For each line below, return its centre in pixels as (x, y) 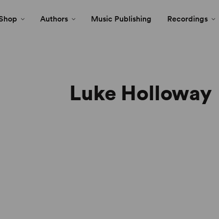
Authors (54, 19)
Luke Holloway (141, 93)
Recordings (187, 19)
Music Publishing (121, 19)
